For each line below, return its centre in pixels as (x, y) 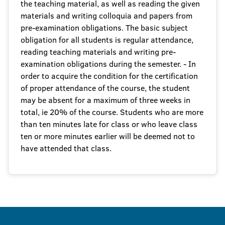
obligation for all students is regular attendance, (107, 40)
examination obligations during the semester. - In (108, 64)
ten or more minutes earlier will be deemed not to (108, 136)
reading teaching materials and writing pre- (98, 52)
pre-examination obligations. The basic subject (104, 28)
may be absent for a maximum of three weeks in (105, 100)
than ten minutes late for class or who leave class (109, 124)
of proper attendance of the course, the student (105, 88)
